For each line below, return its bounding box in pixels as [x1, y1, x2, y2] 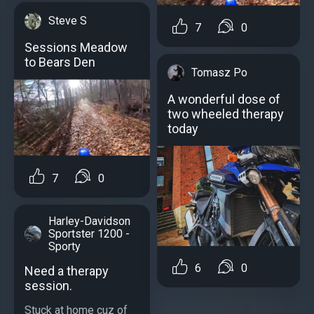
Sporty [48, 239, 81, 253]
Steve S [48, 14, 87, 28]
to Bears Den [25, 55, 95, 70]
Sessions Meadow [25, 40, 128, 55]
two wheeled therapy [168, 107, 284, 122]
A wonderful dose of [168, 92, 280, 107]
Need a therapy [25, 263, 109, 278]
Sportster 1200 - [48, 226, 130, 240]
